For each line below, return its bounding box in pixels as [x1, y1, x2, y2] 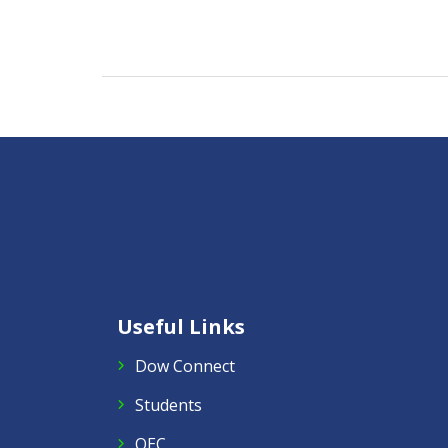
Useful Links [117, 312, 245, 340]
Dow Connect [135, 354, 235, 377]
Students [135, 393, 202, 416]
